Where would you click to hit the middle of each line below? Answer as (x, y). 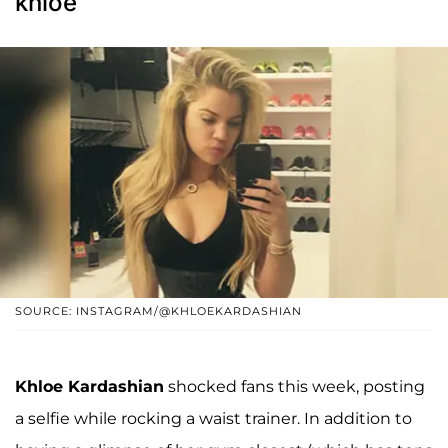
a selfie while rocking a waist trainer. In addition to (213, 419)
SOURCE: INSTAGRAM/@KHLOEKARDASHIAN (158, 311)
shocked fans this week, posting (294, 387)
